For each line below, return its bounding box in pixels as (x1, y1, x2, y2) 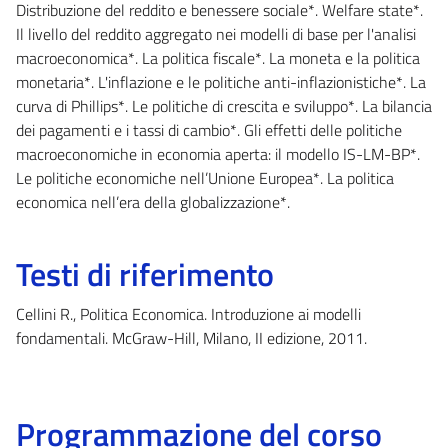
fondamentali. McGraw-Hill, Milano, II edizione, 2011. (16, 325, 367, 350)
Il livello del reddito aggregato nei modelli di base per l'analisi (16, 21, 416, 46)
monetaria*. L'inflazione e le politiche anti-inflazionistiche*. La (16, 69, 426, 94)
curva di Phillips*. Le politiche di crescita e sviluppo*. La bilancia (16, 93, 432, 118)
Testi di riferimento (16, 249, 274, 298)
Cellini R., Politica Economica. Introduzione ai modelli (16, 301, 361, 326)
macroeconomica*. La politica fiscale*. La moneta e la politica (16, 45, 420, 70)
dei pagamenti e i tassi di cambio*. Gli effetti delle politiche (16, 117, 402, 142)
